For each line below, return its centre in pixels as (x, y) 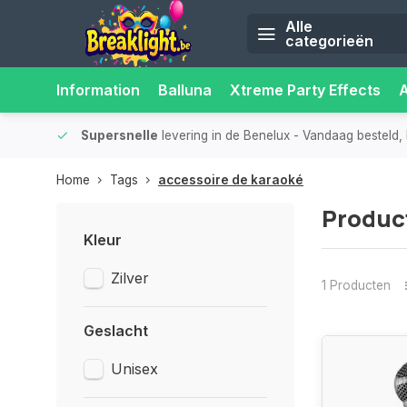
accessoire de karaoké (231, 180)
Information (98, 90)
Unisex (134, 369)
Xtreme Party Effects (305, 90)
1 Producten (356, 285)
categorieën (329, 41)
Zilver (130, 278)
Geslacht (116, 331)
